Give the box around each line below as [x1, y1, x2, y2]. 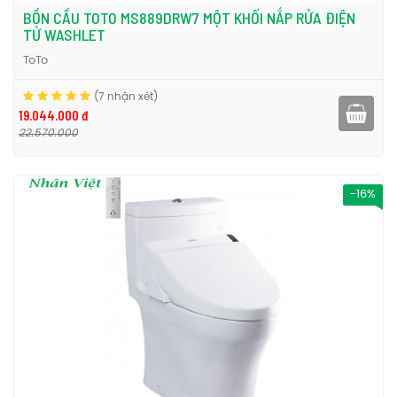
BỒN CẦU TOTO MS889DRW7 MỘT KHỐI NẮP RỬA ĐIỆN [23, 8, 355, 27]
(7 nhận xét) [94, 91, 158, 103]
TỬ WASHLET [23, 25, 105, 44]
